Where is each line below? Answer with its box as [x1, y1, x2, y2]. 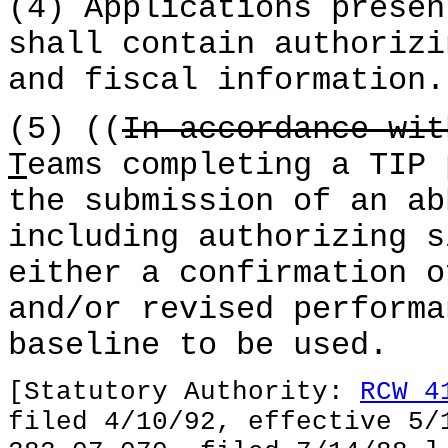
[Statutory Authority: [8, 377, 360, 407]
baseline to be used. [8, 328, 388, 364]
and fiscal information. [8, 63, 445, 99]
